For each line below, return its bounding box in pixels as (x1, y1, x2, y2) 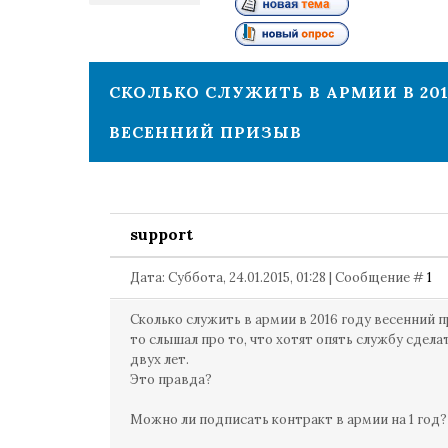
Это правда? (130, 371, 212, 388)
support (130, 224, 193, 244)
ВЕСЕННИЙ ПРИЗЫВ (109, 122, 302, 142)
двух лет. (130, 351, 189, 368)
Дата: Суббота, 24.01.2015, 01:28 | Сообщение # (130, 269, 427, 286)
